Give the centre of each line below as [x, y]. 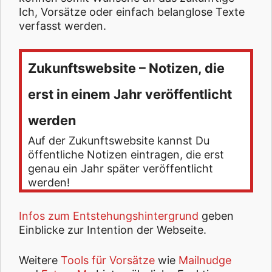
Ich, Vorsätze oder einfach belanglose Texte [132, 12]
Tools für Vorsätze [108, 260]
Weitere [40, 260]
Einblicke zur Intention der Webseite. [113, 230]
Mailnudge [205, 260]
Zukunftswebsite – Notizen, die [126, 68]
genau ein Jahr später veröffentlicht [121, 168]
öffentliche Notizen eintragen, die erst [126, 155]
